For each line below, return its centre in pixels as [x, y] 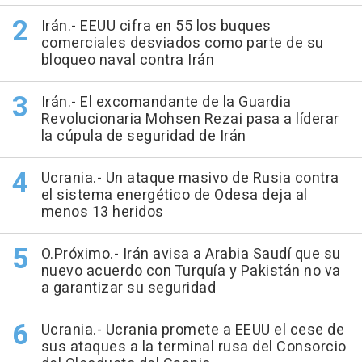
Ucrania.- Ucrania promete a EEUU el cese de [192, 330]
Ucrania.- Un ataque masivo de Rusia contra [190, 179]
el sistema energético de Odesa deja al [174, 196]
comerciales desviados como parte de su [182, 44]
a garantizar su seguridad [128, 288]
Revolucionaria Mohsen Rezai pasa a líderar [190, 120]
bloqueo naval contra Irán [127, 61]
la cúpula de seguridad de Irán [143, 137]
